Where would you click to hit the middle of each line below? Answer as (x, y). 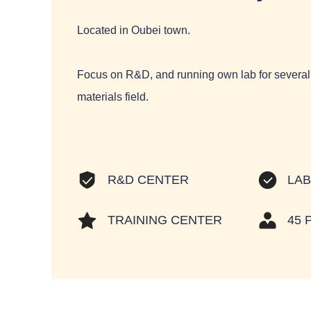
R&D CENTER (148, 180)
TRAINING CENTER (165, 220)
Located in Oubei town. (134, 31)
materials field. (113, 97)
